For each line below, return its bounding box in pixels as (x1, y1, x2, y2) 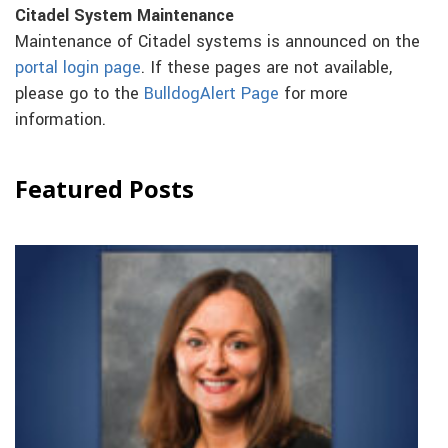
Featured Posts (15, 172, 194, 205)
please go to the (15, 81, 144, 106)
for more (279, 81, 348, 106)
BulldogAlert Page (144, 81, 279, 106)
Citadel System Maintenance (15, 3, 234, 28)
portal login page (15, 55, 141, 80)
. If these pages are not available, (141, 55, 392, 80)
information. (15, 107, 106, 132)
